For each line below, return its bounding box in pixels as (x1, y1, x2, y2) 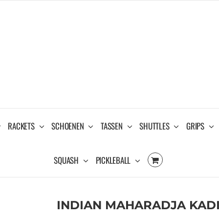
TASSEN (101, 119, 123, 132)
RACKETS (8, 119, 35, 132)
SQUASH (54, 153, 79, 166)
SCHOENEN (51, 119, 84, 132)
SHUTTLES (139, 119, 170, 132)
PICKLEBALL (95, 153, 131, 166)
